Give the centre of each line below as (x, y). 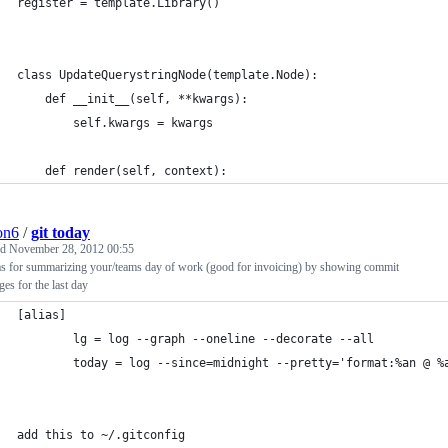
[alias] (41, 315)
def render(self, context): (122, 171)
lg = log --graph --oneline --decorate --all (195, 339)
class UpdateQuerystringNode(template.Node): (167, 75)
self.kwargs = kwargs (115, 123)
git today (60, 232)
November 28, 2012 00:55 (71, 249)
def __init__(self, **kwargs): (132, 99)
